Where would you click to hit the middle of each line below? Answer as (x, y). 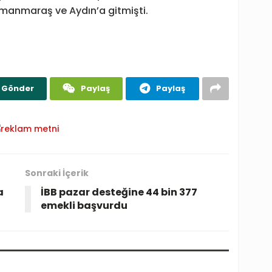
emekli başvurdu (84, 205)
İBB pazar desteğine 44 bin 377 (119, 192)
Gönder (18, 88)
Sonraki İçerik (56, 173)
